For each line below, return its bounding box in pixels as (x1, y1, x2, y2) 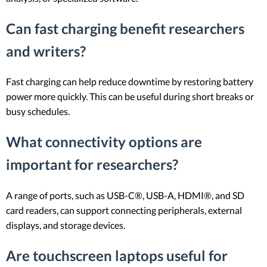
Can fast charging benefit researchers (6, 19, 244, 37)
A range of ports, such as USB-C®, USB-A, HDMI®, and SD (6, 190, 244, 201)
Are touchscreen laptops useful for (6, 247, 228, 265)
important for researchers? (6, 156, 178, 173)
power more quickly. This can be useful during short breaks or (6, 91, 254, 103)
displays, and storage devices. (6, 219, 125, 231)
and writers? (6, 42, 86, 60)
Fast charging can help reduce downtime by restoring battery (6, 76, 253, 88)
